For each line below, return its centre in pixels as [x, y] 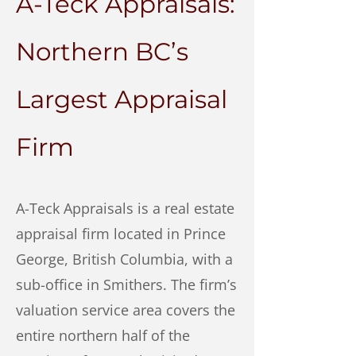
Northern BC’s [102, 52]
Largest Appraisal [122, 99]
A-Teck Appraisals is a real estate [125, 208]
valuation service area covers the [126, 310]
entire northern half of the [103, 335]
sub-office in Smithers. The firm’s [126, 284]
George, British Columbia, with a [124, 259]
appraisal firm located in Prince [121, 234]
